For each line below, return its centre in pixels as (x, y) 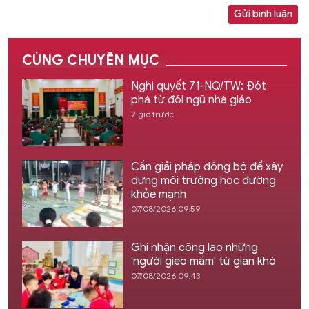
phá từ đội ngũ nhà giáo (191, 100)
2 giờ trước (152, 114)
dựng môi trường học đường (203, 181)
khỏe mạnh (158, 195)
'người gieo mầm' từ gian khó (203, 262)
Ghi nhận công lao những (194, 248)
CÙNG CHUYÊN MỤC (91, 60)
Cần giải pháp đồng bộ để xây (207, 167)
